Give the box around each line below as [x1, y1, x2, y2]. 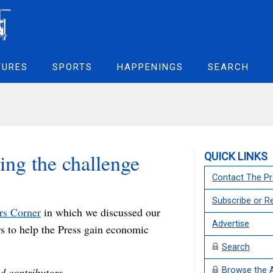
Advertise [212, 219, 249, 229]
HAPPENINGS [117, 62, 183, 73]
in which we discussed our [41, 205, 160, 219]
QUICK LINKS [204, 150, 268, 163]
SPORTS [52, 62, 93, 73]
